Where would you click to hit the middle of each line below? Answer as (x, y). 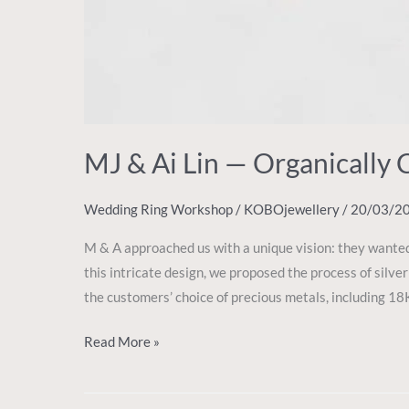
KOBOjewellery (293, 209)
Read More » (122, 342)
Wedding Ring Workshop (158, 209)
